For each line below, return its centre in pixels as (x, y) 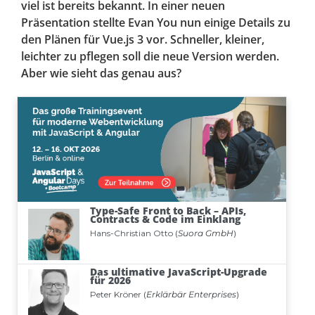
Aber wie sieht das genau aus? (101, 73)
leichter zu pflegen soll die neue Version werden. (150, 57)
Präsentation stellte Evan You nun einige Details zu (156, 23)
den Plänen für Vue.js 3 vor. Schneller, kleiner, (143, 40)
